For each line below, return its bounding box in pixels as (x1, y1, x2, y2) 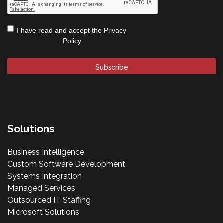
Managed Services (7, 183, 75, 193)
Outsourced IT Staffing (7, 195, 91, 205)
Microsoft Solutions (7, 207, 79, 217)
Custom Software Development (7, 159, 125, 169)
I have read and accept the (17, 26, 104, 35)
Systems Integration (7, 171, 82, 181)
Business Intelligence (7, 147, 84, 157)
